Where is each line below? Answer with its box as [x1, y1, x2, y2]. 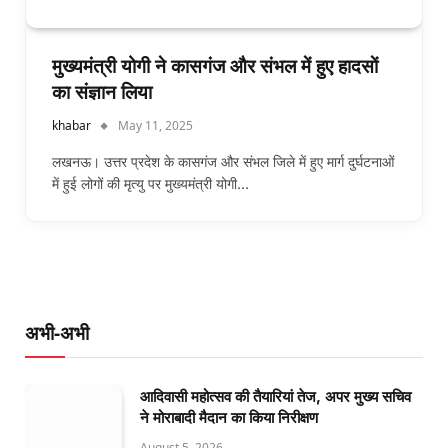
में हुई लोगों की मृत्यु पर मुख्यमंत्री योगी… [52, 174, 249, 192]
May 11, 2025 [118, 116, 193, 134]
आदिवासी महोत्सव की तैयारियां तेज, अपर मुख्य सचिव [140, 386, 411, 406]
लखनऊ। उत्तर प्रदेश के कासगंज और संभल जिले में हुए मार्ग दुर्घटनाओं [52, 152, 394, 170]
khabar [52, 116, 91, 134]
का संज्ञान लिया [52, 80, 152, 104]
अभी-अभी [25, 319, 89, 346]
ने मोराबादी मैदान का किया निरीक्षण [140, 407, 318, 427]
